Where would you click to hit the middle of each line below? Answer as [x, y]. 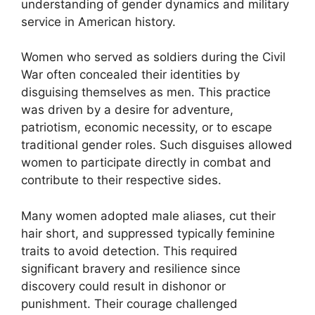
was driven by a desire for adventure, [127, 110]
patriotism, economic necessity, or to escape [147, 127]
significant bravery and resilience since [131, 268]
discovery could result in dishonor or [123, 286]
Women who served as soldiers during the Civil [153, 57]
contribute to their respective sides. [121, 180]
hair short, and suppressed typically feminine [148, 233]
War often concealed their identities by [130, 75]
